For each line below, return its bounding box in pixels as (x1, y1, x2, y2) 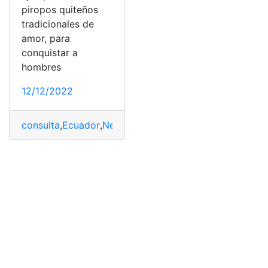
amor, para (22, 32, 70, 44)
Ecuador (62, 119, 100, 131)
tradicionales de (22, 18, 94, 30)
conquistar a (22, 47, 78, 59)
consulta (22, 119, 60, 131)
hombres (22, 61, 61, 73)
